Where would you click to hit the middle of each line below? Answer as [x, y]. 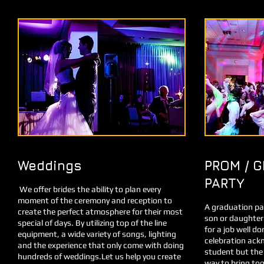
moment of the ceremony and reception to [95, 200]
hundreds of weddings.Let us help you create [99, 256]
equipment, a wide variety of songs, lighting [97, 234]
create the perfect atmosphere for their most [100, 212]
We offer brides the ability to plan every [89, 189]
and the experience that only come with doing [101, 245]
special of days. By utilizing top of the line [92, 223]
